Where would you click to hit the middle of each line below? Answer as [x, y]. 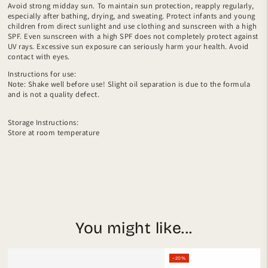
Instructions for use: [42, 74]
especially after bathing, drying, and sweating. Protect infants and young [131, 16]
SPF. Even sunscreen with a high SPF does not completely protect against [133, 36]
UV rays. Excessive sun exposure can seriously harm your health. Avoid [128, 46]
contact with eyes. [39, 56]
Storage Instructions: [43, 123]
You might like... [134, 228]
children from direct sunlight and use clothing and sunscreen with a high [132, 26]
